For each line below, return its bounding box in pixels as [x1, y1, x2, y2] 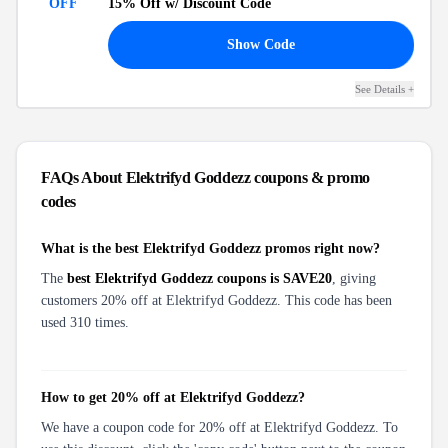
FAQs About [41, 168, 126, 186]
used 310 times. [41, 314, 129, 330]
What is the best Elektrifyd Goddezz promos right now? [41, 240, 380, 256]
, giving [332, 270, 376, 286]
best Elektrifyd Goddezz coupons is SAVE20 [67, 270, 332, 286]
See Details [355, 82, 408, 95]
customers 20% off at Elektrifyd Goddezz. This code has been [41, 292, 392, 308]
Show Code [227, 37, 295, 52]
